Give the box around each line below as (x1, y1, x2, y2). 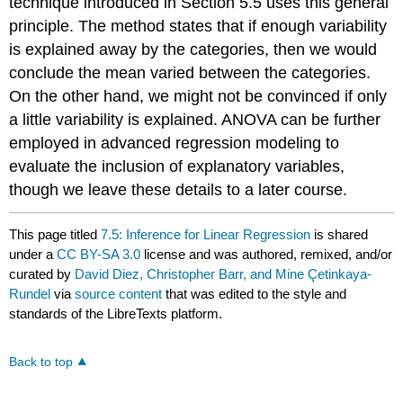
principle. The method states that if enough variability (9, 16, 388, 35)
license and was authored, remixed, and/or (140, 246, 393, 263)
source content (75, 286, 163, 302)
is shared (310, 227, 369, 243)
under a (9, 246, 58, 263)
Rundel (9, 286, 51, 302)
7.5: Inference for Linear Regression (101, 227, 311, 243)
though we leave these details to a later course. (9, 180, 348, 199)
